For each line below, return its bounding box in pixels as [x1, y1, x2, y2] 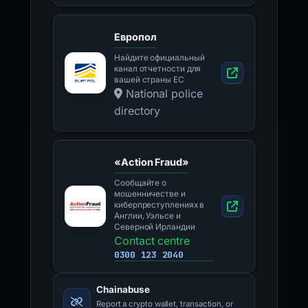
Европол [114, 30, 157, 43]
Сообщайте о [114, 178, 167, 188]
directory [114, 104, 161, 118]
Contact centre [114, 234, 190, 247]
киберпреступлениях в [114, 200, 205, 210]
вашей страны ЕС [114, 75, 184, 85]
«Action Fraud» [114, 155, 189, 168]
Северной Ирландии [114, 222, 195, 232]
